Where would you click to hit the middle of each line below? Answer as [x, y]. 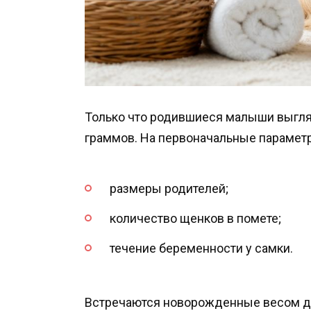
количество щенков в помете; [195, 218]
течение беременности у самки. [201, 248]
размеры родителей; [169, 189]
